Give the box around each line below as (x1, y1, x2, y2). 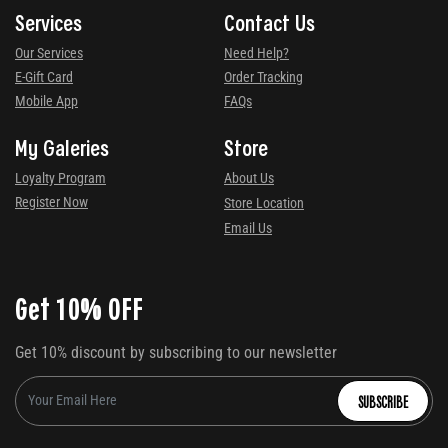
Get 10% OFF (15, 287, 143, 326)
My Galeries (15, 133, 109, 160)
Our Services (15, 44, 83, 61)
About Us (224, 169, 274, 186)
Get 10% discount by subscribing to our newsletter (15, 342, 337, 362)
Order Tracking (224, 68, 303, 85)
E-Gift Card (15, 68, 73, 85)
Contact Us (224, 8, 315, 35)
